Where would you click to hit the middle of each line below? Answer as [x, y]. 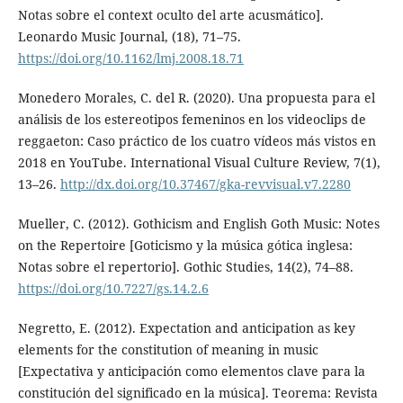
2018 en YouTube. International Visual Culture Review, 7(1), [199, 162]
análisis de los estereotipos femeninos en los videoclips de [192, 119]
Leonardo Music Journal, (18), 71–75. [129, 36]
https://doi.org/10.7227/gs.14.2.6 [113, 288]
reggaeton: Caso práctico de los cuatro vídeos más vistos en [197, 140]
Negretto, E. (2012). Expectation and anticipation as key [186, 327]
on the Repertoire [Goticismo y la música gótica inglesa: [185, 245]
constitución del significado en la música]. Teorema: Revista [197, 392]
